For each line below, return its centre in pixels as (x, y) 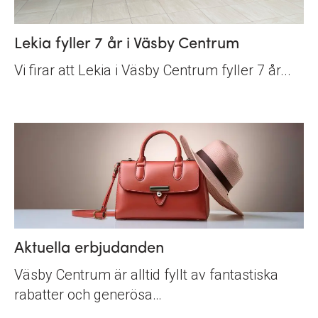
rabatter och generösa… (88, 294)
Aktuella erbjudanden (89, 248)
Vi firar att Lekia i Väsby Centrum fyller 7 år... (153, 70)
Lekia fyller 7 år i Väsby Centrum (127, 44)
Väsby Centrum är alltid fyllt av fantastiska (146, 274)
